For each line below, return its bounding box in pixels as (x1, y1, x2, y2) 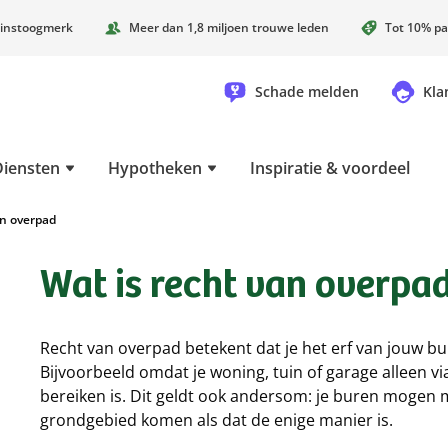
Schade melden (255, 82, 359, 101)
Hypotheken (108, 157, 202, 179)
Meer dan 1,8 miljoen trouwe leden (129, 19, 329, 36)
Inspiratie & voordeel (250, 157, 410, 179)
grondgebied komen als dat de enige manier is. (40, 409, 393, 431)
